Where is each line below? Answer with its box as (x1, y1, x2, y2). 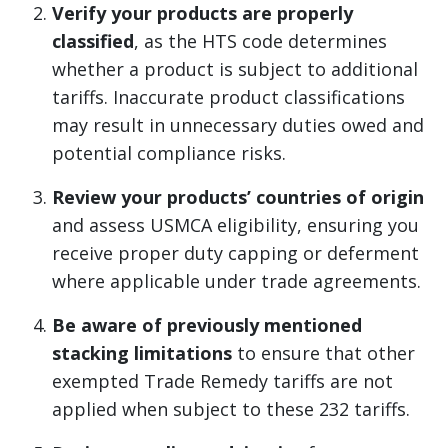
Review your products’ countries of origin (52, 184, 424, 209)
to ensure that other (232, 340, 415, 365)
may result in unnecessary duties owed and (52, 112, 424, 137)
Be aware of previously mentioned (52, 312, 362, 337)
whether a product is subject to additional (52, 56, 418, 81)
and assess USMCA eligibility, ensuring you (52, 212, 419, 237)
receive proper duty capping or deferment (52, 240, 419, 265)
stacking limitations (52, 340, 232, 365)
